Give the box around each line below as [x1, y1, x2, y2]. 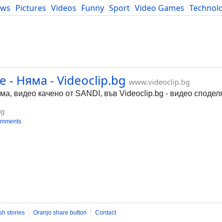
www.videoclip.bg [129, 77, 190, 87]
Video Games [135, 2, 184, 13]
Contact [95, 209, 116, 216]
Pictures [15, 2, 46, 13]
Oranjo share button [33, 209, 87, 216]
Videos [51, 2, 76, 13]
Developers [3, 13, 46, 24]
